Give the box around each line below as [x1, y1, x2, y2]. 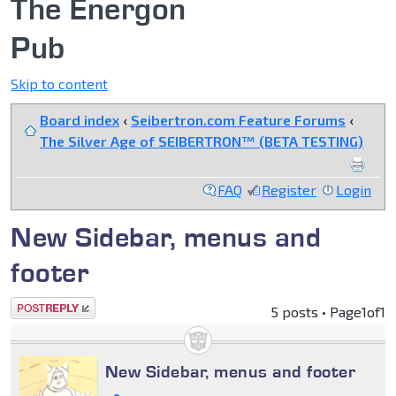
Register [262, 181, 316, 199]
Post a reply [11, 299, 88, 316]
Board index [40, 111, 119, 129]
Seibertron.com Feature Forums [131, 111, 346, 129]
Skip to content [11, 75, 108, 93]
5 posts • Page [270, 303, 362, 321]
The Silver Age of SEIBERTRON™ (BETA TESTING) [40, 133, 363, 150]
